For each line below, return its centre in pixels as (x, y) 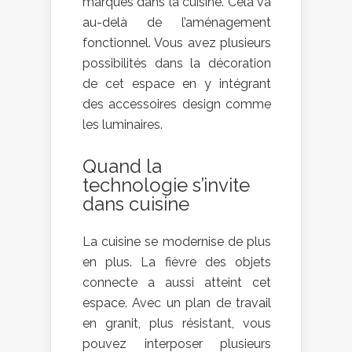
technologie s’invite (166, 185)
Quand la (122, 166)
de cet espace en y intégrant (177, 84)
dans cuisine (136, 204)
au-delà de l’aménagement (177, 22)
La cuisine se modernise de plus (177, 242)
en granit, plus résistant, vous (177, 323)
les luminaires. (123, 125)
